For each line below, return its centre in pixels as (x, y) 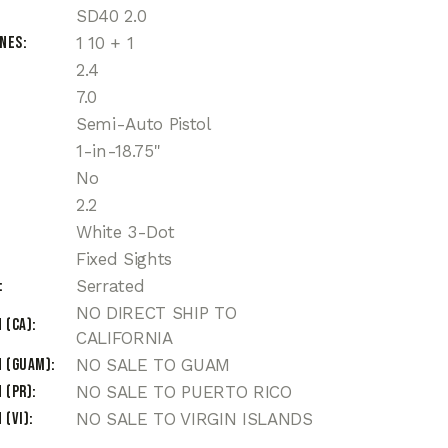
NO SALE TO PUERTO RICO (184, 392)
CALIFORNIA (124, 338)
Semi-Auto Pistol (143, 124)
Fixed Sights (124, 259)
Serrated (110, 286)
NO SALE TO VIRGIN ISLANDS (194, 419)
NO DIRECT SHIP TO (156, 313)
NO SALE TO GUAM (153, 365)
